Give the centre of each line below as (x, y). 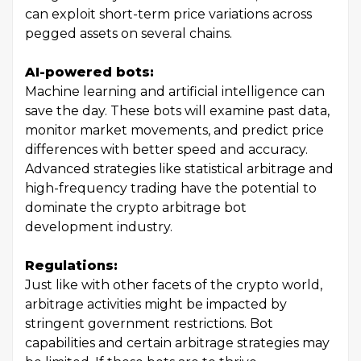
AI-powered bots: (89, 73)
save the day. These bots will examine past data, (177, 111)
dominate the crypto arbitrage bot (136, 208)
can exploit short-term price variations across (168, 15)
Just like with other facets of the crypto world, (174, 285)
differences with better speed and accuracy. (166, 150)
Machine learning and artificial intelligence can (175, 92)
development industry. (99, 227)
